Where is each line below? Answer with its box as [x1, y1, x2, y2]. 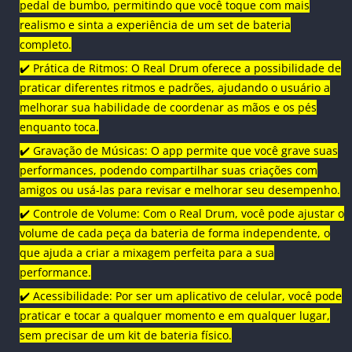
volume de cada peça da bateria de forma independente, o [20, 225, 330, 241]
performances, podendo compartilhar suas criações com [20, 163, 317, 178]
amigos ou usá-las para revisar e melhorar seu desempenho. [20, 182, 340, 198]
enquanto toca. [20, 119, 99, 135]
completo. [20, 37, 71, 53]
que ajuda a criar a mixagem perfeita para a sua [20, 245, 274, 261]
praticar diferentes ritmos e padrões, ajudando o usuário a [20, 80, 330, 96]
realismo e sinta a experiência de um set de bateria [20, 17, 291, 33]
